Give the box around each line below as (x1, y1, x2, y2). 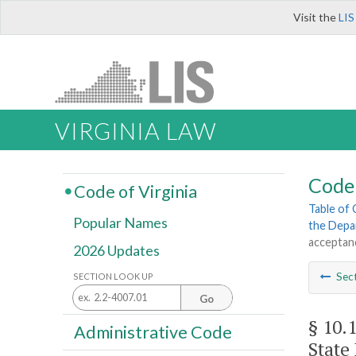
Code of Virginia (73, 180, 197, 202)
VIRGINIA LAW (55, 118, 216, 145)
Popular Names (73, 214, 168, 232)
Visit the (293, 10, 339, 24)
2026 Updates (73, 242, 160, 260)
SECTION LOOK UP (73, 270, 153, 281)
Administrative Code (73, 321, 232, 342)
